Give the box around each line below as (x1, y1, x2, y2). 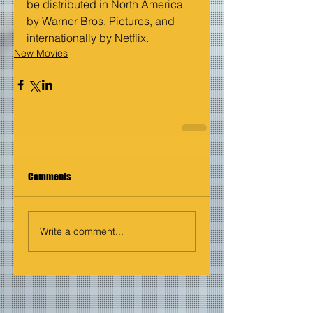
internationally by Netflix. (27, 31, 149, 45)
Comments (28, 170, 71, 183)
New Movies (14, 47, 68, 60)
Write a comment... (40, 224, 124, 238)
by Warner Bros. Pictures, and (27, 14, 177, 29)
